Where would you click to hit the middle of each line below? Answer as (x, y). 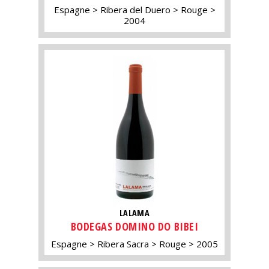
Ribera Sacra (123, 243)
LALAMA (134, 213)
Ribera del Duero (135, 10)
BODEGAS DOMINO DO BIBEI (134, 226)
